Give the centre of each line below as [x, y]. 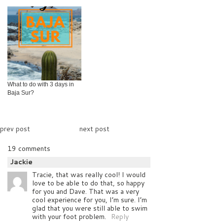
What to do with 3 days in [41, 84]
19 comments [29, 148]
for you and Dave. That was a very [86, 191]
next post [94, 129]
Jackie [21, 162]
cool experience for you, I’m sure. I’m [90, 200]
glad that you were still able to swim [90, 208]
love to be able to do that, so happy [88, 183]
